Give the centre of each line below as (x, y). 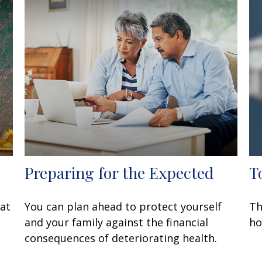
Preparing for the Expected (120, 173)
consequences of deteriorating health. (121, 238)
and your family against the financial (117, 223)
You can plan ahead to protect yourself (123, 207)
